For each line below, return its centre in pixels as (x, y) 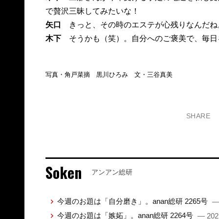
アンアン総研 (112, 172)
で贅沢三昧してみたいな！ (92, 11)
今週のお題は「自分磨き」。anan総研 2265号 (133, 201)
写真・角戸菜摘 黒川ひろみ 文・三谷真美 (109, 75)
